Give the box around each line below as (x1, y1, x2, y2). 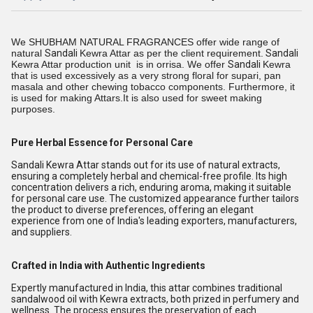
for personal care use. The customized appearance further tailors (11, 193, 299, 204)
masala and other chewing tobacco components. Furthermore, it (11, 81, 295, 92)
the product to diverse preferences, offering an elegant (11, 204, 254, 215)
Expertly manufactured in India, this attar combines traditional (11, 282, 282, 293)
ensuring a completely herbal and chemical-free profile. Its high (11, 170, 287, 182)
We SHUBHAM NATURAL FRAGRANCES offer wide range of (11, 36, 279, 48)
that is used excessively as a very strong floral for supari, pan (11, 70, 281, 81)
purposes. (11, 103, 55, 115)
